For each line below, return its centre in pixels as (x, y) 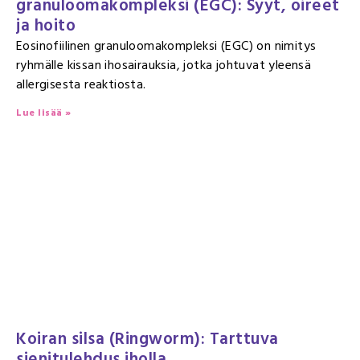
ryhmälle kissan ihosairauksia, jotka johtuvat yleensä (164, 65)
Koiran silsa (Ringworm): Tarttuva (147, 339)
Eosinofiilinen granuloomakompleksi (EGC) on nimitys (166, 46)
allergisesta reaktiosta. (81, 84)
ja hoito (46, 26)
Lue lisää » (44, 113)
